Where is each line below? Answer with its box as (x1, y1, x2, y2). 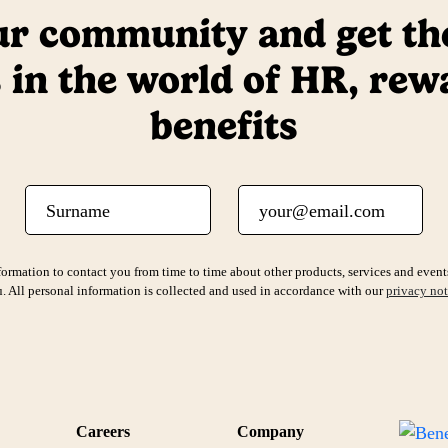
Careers (75, 422, 130, 440)
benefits (150, 102, 298, 149)
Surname (23, 186, 88, 207)
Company (237, 422, 305, 440)
